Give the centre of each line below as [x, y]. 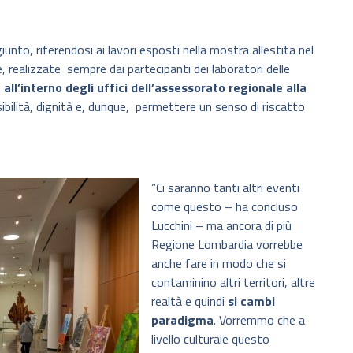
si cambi [251, 301]
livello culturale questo [210, 338]
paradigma [182, 320]
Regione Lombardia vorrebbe [227, 244]
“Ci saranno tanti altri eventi [225, 187]
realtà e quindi [190, 301]
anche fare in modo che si [219, 263]
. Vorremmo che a [259, 320]
